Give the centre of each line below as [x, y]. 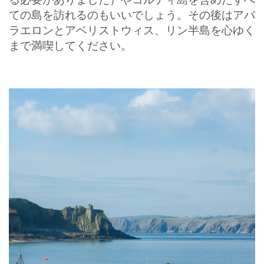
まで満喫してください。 [70, 45]
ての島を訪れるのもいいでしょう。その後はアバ [132, 15]
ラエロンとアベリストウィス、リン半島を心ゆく [132, 30]
